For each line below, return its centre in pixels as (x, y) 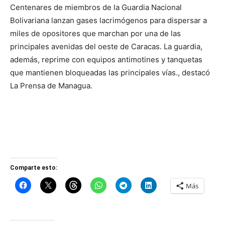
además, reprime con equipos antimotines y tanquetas (106, 60)
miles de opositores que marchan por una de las (95, 33)
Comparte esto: (34, 168)
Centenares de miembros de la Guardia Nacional (96, 7)
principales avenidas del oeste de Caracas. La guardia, (106, 46)
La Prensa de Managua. (51, 86)
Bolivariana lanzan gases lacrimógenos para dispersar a (108, 20)
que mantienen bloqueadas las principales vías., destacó (110, 73)
